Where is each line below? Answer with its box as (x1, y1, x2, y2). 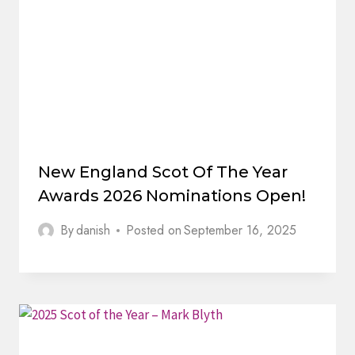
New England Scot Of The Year (38, 162, 288, 182)
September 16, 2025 (184, 221, 297, 240)
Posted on (126, 221, 182, 240)
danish (76, 221, 111, 240)
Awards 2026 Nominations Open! (38, 186, 306, 206)
